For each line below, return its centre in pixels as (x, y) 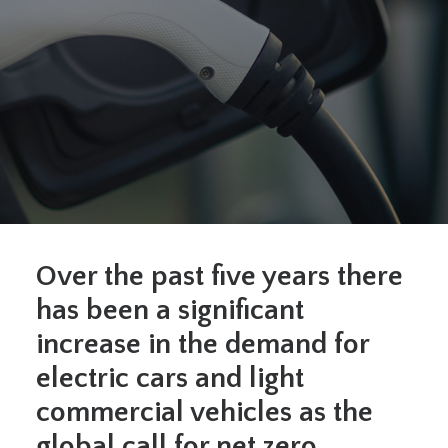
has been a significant (170, 310)
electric (82, 378)
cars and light (220, 378)
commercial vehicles (164, 412)
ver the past (134, 276)
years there (329, 276)
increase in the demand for (202, 344)
